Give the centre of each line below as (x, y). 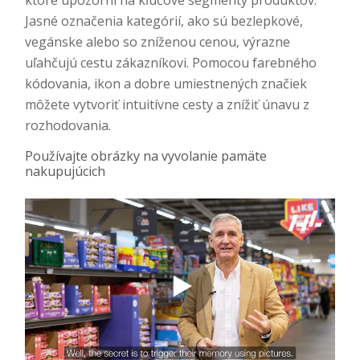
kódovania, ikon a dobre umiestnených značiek (166, 84)
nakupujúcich (65, 171)
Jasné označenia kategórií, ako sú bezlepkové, (164, 21)
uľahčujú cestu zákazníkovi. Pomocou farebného (171, 63)
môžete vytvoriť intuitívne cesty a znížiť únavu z (167, 104)
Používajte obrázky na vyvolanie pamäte (146, 156)
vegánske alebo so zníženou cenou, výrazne (157, 42)
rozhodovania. (68, 125)
